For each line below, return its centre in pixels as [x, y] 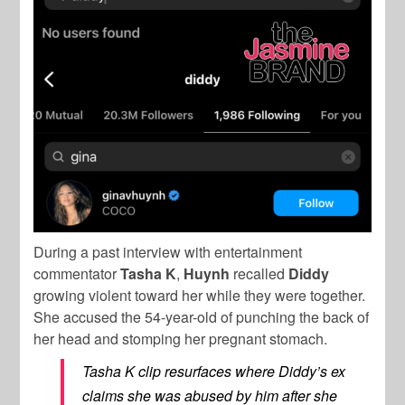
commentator [77, 273]
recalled [259, 273]
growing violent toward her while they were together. [200, 295]
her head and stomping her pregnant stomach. [181, 339]
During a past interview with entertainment [168, 252]
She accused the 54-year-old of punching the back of [202, 317]
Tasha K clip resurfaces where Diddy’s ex [214, 371]
